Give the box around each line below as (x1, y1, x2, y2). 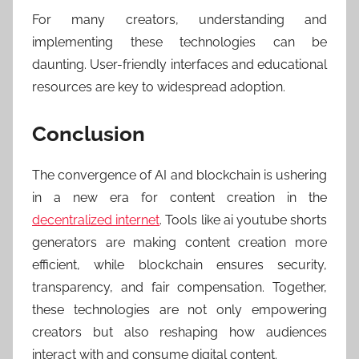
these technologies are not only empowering (32, 301, 327, 317)
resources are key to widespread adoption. (32, 79, 285, 95)
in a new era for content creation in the (32, 189, 327, 205)
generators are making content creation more (32, 234, 327, 250)
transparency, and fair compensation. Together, (32, 279, 327, 295)
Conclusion (32, 122, 145, 147)
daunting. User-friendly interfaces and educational (32, 57, 327, 73)
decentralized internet (32, 212, 160, 228)
